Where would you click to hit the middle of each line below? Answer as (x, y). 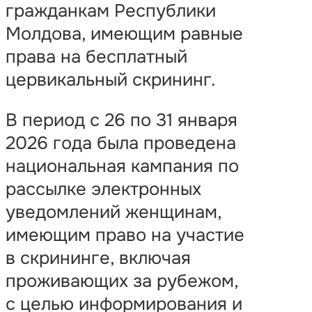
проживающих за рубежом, (122, 281)
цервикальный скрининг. (111, 79)
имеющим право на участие (125, 235)
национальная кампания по (122, 166)
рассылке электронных (103, 189)
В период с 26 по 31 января (122, 120)
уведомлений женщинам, (114, 212)
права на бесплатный (96, 56)
